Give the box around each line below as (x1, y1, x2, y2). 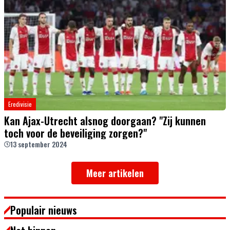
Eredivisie (8, 100, 32, 109)
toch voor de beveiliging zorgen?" (4, 125, 147, 141)
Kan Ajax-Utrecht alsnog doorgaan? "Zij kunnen (4, 113, 206, 129)
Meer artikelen (86, 166, 144, 180)
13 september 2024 (10, 139, 67, 150)
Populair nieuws (10, 202, 77, 218)
